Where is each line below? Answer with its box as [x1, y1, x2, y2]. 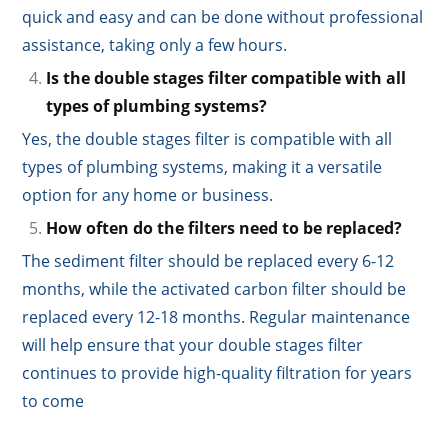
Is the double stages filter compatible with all [46, 67, 407, 90]
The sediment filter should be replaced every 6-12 [22, 250, 395, 273]
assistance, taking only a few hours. [22, 34, 288, 57]
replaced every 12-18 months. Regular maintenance [22, 306, 411, 329]
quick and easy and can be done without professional [22, 6, 424, 29]
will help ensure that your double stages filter [22, 334, 364, 357]
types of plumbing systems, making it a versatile [22, 156, 383, 179]
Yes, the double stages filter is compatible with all [22, 128, 393, 151]
